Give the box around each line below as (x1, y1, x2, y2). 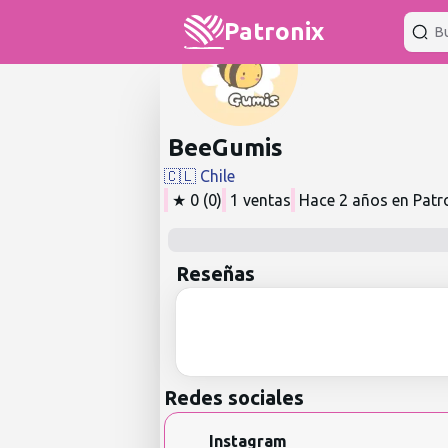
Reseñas (176, 262, 255, 285)
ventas (239, 191, 291, 209)
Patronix (224, 17, 324, 45)
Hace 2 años (299, 191, 388, 209)
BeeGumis (168, 134, 283, 161)
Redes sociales (164, 386, 304, 409)
